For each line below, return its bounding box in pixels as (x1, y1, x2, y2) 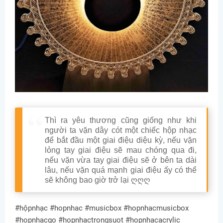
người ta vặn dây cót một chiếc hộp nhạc (45, 125, 197, 134)
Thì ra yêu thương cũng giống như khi (45, 115, 197, 124)
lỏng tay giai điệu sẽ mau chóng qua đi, (45, 145, 197, 154)
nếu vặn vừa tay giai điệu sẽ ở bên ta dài (45, 155, 197, 164)
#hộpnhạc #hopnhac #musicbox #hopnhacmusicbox (15, 203, 189, 213)
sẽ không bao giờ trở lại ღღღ (45, 175, 150, 184)
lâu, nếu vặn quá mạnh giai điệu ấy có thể (45, 165, 197, 174)
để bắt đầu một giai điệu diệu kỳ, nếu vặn (45, 135, 197, 144)
